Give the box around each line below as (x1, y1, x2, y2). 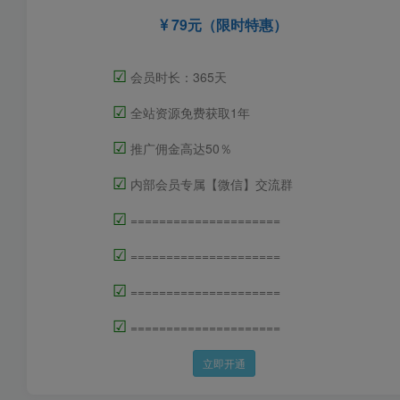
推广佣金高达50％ (126, 139, 232, 158)
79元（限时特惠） (168, 14, 288, 36)
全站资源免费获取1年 (126, 104, 250, 122)
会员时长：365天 (126, 68, 227, 87)
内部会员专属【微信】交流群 (126, 175, 293, 194)
